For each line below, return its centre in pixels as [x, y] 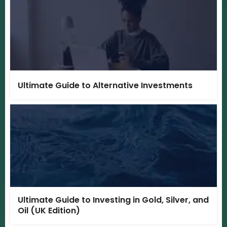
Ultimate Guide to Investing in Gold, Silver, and [113, 200]
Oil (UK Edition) [49, 211]
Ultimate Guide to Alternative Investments [105, 86]
